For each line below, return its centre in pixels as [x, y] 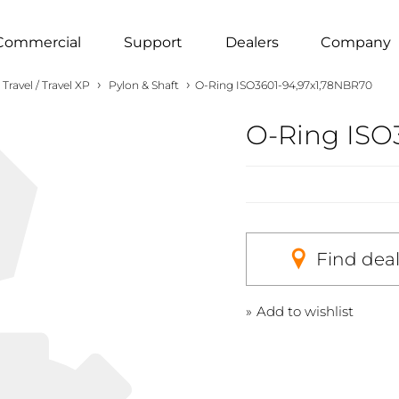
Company [356, 42]
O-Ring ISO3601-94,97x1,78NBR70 [284, 85]
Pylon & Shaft [144, 85]
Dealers [252, 42]
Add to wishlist [305, 311]
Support [153, 42]
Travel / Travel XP [46, 85]
